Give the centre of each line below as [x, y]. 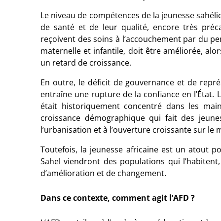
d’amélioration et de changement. [103, 173]
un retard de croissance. [86, 63]
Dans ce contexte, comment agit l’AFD [115, 198]
